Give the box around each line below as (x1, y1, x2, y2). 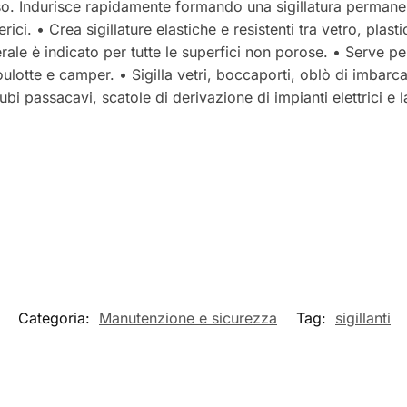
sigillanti (335, 308, 391, 327)
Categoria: (18, 308, 94, 327)
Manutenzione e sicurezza (99, 308, 277, 327)
